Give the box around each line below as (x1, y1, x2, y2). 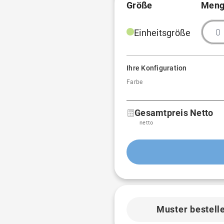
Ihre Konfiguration (126, 64, 187, 72)
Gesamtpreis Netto (134, 107, 213, 118)
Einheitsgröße (134, 27, 191, 38)
